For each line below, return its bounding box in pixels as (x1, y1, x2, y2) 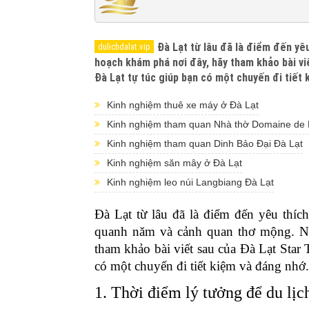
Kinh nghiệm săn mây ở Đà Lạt (107, 157, 242, 168)
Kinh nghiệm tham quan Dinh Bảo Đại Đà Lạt (107, 138, 303, 149)
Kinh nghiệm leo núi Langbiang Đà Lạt (107, 177, 274, 188)
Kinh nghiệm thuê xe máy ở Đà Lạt (107, 99, 259, 110)
